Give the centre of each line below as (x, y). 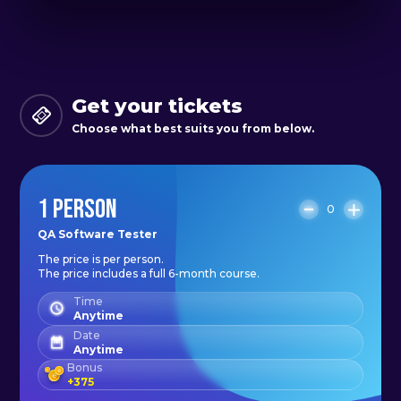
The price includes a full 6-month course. (149, 274)
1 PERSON (78, 210)
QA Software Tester (98, 235)
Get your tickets (158, 107)
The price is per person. (101, 260)
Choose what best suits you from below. (193, 129)
